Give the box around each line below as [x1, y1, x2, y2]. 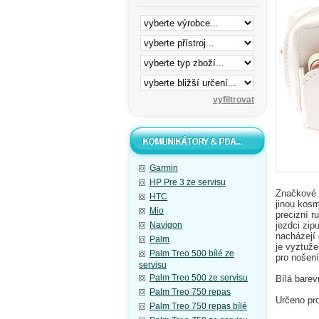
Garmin [150, 163, 178, 173]
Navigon [150, 220, 182, 230]
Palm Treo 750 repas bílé [150, 301, 247, 311]
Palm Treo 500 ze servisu [150, 273, 248, 283]
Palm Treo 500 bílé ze [150, 249, 234, 258]
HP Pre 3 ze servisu [150, 177, 226, 187]
